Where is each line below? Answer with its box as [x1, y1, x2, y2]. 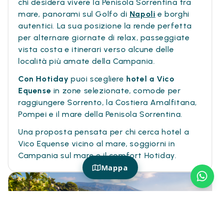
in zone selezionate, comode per [51, 86, 181, 96]
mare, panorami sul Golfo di [18, 9, 130, 19]
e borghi [155, 9, 190, 19]
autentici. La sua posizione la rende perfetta [18, 21, 192, 31]
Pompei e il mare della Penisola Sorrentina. [18, 110, 183, 119]
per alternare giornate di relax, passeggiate [18, 33, 190, 43]
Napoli [129, 9, 156, 19]
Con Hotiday [18, 74, 69, 84]
